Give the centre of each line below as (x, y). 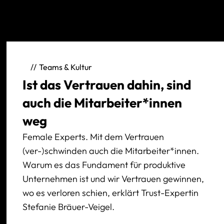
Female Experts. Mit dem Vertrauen (93, 136)
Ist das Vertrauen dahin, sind (107, 84)
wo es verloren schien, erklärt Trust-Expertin (111, 192)
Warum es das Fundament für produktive (104, 164)
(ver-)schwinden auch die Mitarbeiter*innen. (111, 150)
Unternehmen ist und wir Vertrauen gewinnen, (113, 178)
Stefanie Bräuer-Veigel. (69, 206)
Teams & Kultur (66, 67)
